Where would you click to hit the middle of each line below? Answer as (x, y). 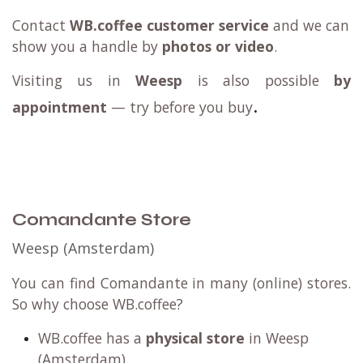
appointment (60, 107)
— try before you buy (180, 107)
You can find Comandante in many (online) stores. (181, 283)
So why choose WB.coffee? (100, 304)
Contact (41, 26)
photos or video (218, 47)
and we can (309, 26)
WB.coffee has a (92, 338)
